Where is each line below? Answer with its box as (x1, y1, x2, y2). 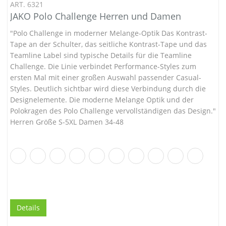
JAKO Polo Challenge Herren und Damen (10, 10, 181, 22)
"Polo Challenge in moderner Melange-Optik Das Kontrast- (10, 28, 207, 38)
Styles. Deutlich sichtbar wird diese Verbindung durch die (10, 83, 206, 93)
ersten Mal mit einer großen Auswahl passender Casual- (10, 72, 201, 82)
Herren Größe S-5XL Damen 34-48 (10, 117, 124, 127)
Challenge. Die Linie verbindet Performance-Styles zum (10, 61, 196, 71)
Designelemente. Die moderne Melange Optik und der (10, 94, 194, 104)
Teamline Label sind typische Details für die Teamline (10, 50, 192, 60)
